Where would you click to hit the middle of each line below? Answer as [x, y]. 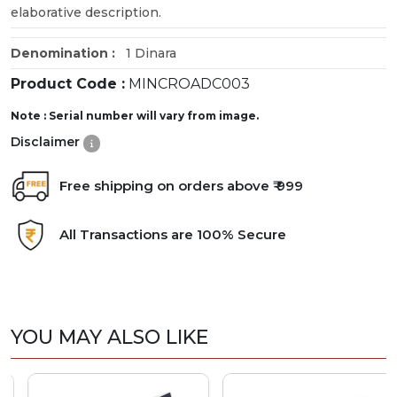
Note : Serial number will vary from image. [135, 115]
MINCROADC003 [187, 83]
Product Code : [68, 83]
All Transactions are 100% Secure [173, 235]
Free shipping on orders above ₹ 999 [181, 186]
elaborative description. [86, 12]
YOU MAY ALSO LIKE [109, 337]
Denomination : [66, 53]
